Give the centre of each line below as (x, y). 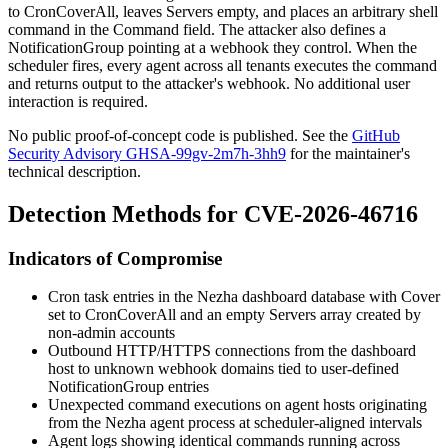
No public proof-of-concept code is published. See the (180, 135)
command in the (60, 29)
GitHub (376, 135)
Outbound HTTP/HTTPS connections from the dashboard (232, 351)
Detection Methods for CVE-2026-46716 (213, 213)
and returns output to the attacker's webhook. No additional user (209, 83)
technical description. (74, 171)
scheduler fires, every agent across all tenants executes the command (222, 65)
